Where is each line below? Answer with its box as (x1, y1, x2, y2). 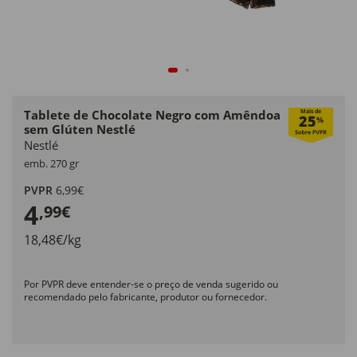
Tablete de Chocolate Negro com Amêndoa (24, 107, 280, 123)
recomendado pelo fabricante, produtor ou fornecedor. (24, 290, 267, 304)
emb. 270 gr (24, 156, 79, 171)
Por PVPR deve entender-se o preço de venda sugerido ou (24, 277, 278, 291)
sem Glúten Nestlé (24, 121, 135, 137)
